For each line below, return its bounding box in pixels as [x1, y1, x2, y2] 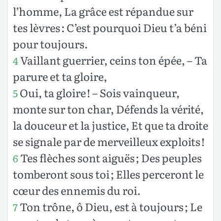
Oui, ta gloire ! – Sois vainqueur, [18, 84, 180, 101]
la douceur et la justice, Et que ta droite [13, 116, 208, 133]
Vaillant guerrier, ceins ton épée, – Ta [18, 51, 207, 68]
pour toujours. [13, 35, 88, 52]
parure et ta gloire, [13, 68, 107, 84]
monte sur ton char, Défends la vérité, [13, 100, 204, 117]
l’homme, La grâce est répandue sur [13, 2, 193, 19]
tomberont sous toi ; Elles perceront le [13, 165, 204, 182]
